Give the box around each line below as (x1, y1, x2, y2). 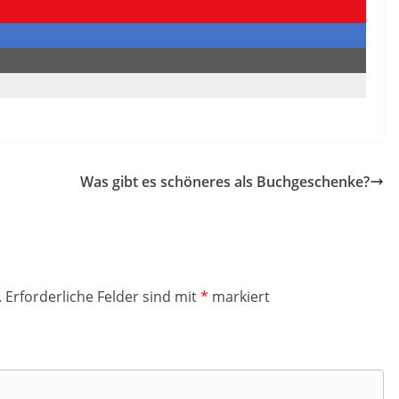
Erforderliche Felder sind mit (5, 287, 200, 306)
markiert (208, 287, 270, 306)
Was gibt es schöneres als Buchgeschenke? (80, 172, 370, 191)
